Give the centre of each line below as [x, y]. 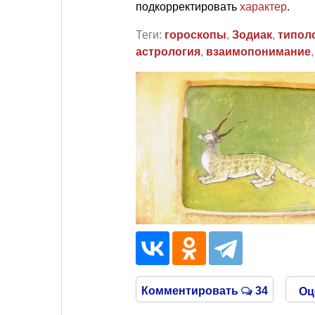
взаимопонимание [258, 52]
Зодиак [252, 35]
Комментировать [192, 291]
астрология [168, 52]
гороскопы [195, 35]
